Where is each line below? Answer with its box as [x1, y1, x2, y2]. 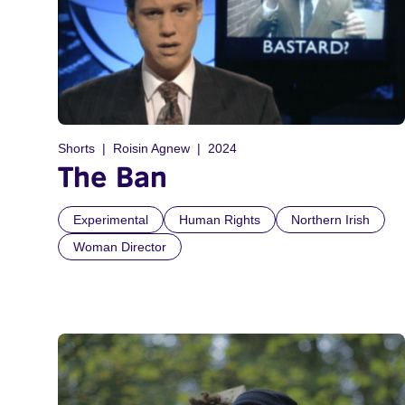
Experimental [73, 212, 148, 228]
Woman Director [73, 240, 166, 255]
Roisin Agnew [113, 141, 190, 156]
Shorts [58, 141, 95, 156]
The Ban [58, 159, 167, 194]
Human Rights [179, 212, 260, 228]
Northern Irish [291, 212, 370, 228]
